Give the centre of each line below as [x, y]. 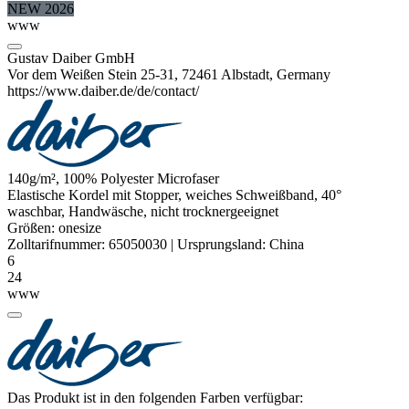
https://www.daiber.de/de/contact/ [103, 91]
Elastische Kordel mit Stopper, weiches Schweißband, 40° [174, 195]
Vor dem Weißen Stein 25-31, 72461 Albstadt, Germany [169, 75]
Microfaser [188, 179]
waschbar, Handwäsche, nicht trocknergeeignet [143, 212]
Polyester [127, 179]
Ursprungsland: [221, 245]
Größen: [33, 228]
